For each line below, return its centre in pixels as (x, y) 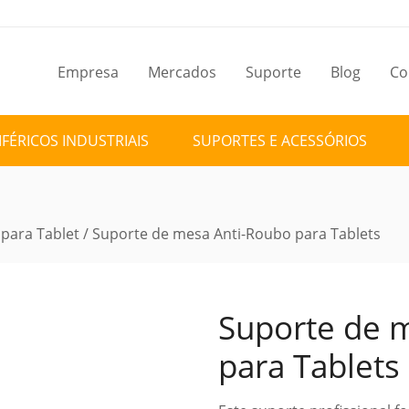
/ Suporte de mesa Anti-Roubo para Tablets (230, 234)
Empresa (88, 72)
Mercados (182, 72)
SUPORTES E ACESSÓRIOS (280, 141)
